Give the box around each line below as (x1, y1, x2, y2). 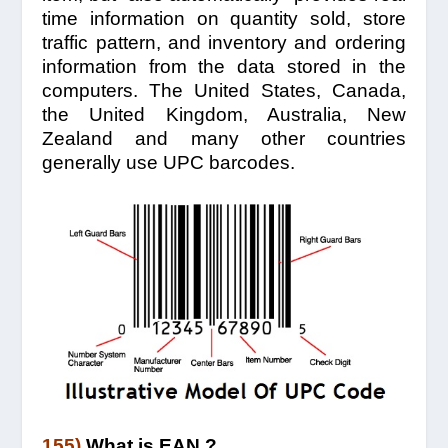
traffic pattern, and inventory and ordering (42, 32, 406, 54)
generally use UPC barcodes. (42, 152, 296, 174)
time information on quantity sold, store (42, 8, 406, 30)
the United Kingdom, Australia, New (42, 104, 406, 126)
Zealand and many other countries (42, 128, 406, 150)
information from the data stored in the (42, 56, 406, 78)
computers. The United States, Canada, (42, 80, 406, 102)
